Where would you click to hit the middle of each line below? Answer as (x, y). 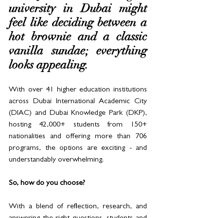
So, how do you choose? (47, 184)
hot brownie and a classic (78, 37)
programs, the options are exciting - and (78, 149)
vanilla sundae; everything (78, 51)
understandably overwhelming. (56, 160)
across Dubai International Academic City (78, 102)
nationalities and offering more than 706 (78, 137)
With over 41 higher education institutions (78, 90)
